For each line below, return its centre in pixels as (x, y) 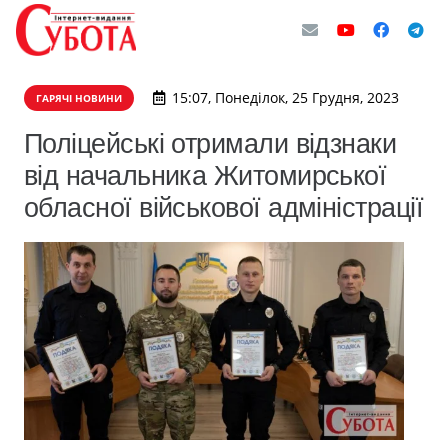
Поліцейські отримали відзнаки (210, 143)
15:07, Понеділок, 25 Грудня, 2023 (285, 97)
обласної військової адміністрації (224, 207)
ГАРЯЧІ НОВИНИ (79, 98)
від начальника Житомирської (205, 175)
